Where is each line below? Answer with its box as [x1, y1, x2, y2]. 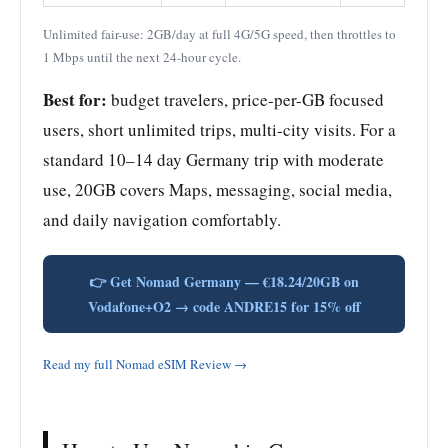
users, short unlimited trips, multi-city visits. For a [43, 117, 396, 141]
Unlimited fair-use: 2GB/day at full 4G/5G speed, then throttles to [43, 24, 396, 43]
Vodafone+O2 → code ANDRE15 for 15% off [87, 295, 361, 317]
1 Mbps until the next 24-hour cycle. [43, 47, 241, 66]
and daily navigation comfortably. [43, 207, 281, 231]
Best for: [43, 86, 107, 112]
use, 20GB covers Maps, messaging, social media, [43, 177, 392, 201]
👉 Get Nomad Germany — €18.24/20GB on [89, 270, 359, 292]
